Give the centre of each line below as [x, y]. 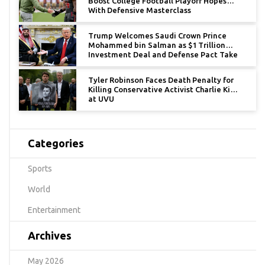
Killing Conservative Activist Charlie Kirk [163, 89]
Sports [40, 169]
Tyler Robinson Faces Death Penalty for [161, 80]
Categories [56, 143]
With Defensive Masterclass [140, 10]
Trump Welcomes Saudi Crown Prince [157, 35]
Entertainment [54, 210]
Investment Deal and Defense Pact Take [163, 54]
